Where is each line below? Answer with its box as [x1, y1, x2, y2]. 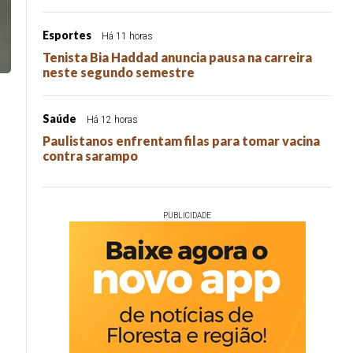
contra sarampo [43, 148, 138, 163]
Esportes [43, 28, 91, 42]
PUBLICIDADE [163, 211, 211, 220]
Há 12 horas [87, 114, 138, 125]
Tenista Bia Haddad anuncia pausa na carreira [43, 50, 312, 65]
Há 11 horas [102, 31, 153, 42]
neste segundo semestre [43, 65, 195, 80]
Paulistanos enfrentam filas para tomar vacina [43, 133, 320, 148]
